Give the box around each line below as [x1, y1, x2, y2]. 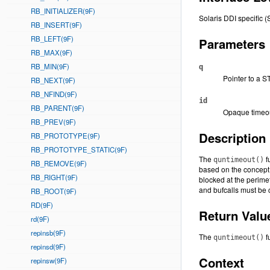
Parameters [199, 35, 265, 52]
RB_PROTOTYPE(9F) [31, 131, 100, 140]
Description [199, 129, 266, 146]
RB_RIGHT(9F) [31, 172, 78, 182]
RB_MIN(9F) [31, 61, 69, 71]
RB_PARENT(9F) [31, 103, 84, 113]
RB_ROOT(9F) [31, 186, 77, 196]
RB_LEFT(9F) [31, 34, 74, 43]
